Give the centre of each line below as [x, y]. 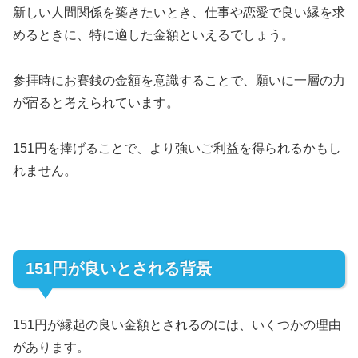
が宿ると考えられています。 [96, 102]
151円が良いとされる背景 [119, 269]
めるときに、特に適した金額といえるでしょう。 [153, 35]
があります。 [51, 347]
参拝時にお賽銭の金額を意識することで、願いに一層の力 [179, 80]
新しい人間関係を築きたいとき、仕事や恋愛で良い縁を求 [179, 13]
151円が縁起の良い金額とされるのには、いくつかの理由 [177, 324]
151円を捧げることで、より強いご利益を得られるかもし [177, 148]
